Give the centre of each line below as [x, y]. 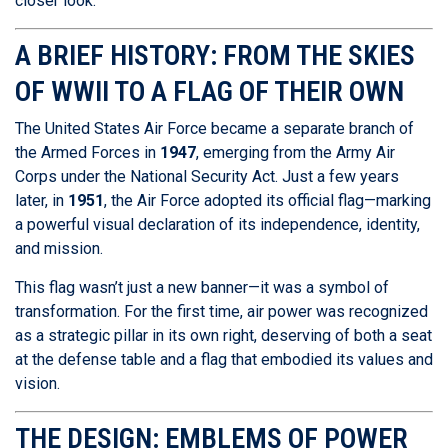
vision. [37, 384]
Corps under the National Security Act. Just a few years [207, 177]
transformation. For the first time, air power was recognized [221, 312]
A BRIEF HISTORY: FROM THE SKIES [215, 56]
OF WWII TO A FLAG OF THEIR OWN [209, 92]
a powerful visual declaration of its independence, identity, [217, 225]
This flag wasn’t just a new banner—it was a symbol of [202, 288]
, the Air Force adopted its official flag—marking [267, 201]
